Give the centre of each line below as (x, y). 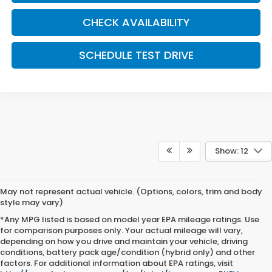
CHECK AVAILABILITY (136, 22)
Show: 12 (231, 151)
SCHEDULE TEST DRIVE (136, 55)
